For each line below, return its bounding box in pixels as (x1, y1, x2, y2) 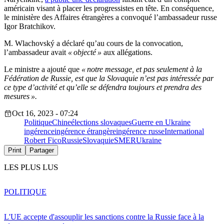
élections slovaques (71, 118, 131, 127)
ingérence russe (116, 127, 164, 136)
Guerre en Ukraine (131, 118, 190, 127)
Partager (29, 146, 54, 154)
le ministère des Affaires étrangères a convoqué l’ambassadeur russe (4, 13, 217, 22)
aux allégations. (101, 48, 152, 57)
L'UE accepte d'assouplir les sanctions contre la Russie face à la (4, 212, 204, 221)
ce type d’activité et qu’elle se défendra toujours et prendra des (4, 83, 201, 92)
